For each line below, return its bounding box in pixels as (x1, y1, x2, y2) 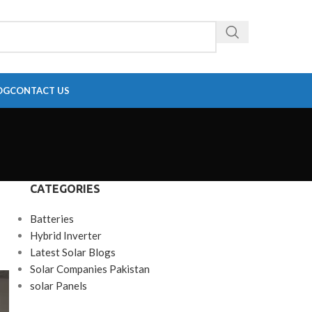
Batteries (29, 212, 74, 225)
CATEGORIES (29, 182, 100, 195)
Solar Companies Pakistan (29, 263, 150, 275)
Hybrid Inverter (29, 229, 102, 242)
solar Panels (29, 279, 87, 292)
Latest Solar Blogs (29, 246, 116, 258)
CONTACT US (9, 85, 70, 96)
